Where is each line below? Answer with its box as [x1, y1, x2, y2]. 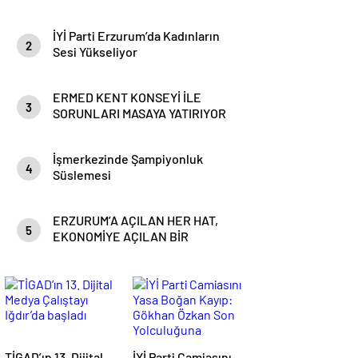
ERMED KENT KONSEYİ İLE [53, 89, 201, 105]
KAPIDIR [53, 245, 98, 260]
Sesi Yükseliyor [53, 44, 137, 59]
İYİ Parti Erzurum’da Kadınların [53, 28, 220, 43]
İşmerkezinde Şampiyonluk [53, 151, 203, 166]
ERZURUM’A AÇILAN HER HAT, [53, 213, 218, 228]
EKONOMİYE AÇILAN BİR [53, 229, 189, 244]
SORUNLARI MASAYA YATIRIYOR [53, 105, 226, 121]
